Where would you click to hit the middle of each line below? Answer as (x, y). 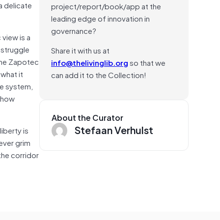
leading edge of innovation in (100, 18)
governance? (74, 30)
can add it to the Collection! (99, 74)
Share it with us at (80, 50)
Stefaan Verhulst (114, 129)
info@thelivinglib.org (90, 62)
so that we (147, 62)
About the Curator (87, 117)
